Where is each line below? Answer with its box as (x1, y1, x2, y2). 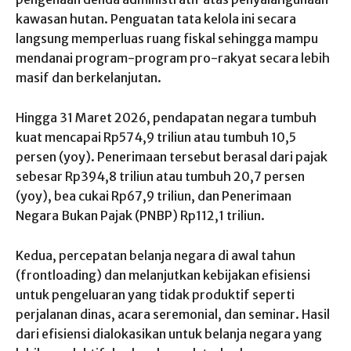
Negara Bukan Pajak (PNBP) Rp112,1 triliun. (16, 207, 265, 223)
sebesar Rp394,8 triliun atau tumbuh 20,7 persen (16, 168, 305, 184)
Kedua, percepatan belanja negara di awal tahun (16, 247, 295, 263)
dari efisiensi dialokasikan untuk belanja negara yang (16, 325, 322, 342)
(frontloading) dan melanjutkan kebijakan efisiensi (16, 266, 310, 283)
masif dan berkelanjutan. (16, 69, 161, 85)
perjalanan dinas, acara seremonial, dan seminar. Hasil (16, 306, 330, 322)
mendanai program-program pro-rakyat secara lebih (16, 49, 330, 66)
